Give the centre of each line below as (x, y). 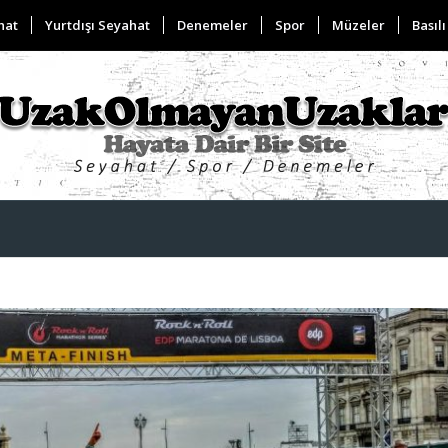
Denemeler (212, 25)
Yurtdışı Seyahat (97, 25)
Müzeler (358, 25)
